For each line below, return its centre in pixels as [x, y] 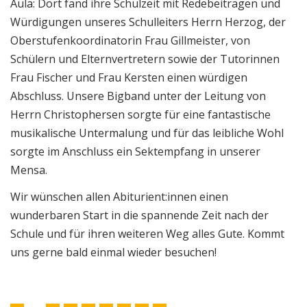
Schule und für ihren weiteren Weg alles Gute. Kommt [147, 233]
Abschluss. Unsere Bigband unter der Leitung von [138, 96]
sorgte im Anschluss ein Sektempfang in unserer [135, 152]
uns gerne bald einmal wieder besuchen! [113, 252]
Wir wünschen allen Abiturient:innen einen [119, 196]
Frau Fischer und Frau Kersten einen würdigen [129, 78]
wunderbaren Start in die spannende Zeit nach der [139, 215]
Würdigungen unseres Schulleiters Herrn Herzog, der [148, 22]
